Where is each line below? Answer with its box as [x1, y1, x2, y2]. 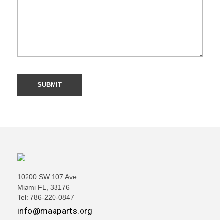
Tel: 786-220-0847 [17, 193, 74, 202]
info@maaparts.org [17, 206, 93, 216]
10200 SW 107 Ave [17, 173, 77, 181]
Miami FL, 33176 [17, 183, 70, 192]
